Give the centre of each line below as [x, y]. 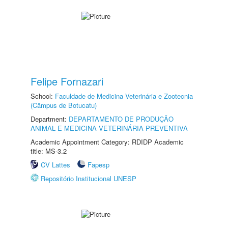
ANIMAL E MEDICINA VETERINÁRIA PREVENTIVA [109, 128]
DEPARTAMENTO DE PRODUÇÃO [121, 119]
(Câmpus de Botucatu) [64, 105]
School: [43, 96]
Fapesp [98, 165]
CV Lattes [55, 165]
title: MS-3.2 [49, 151]
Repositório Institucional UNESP [89, 178]
